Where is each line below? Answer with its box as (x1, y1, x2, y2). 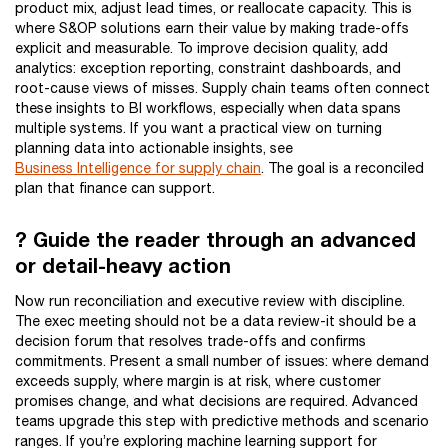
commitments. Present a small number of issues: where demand (15, 353, 429, 369)
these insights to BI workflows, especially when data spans (15, 100, 401, 116)
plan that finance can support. (15, 180, 215, 196)
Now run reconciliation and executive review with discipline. (15, 293, 405, 309)
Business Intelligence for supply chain (15, 160, 261, 176)
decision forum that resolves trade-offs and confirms (15, 333, 366, 349)
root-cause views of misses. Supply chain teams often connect (15, 80, 430, 96)
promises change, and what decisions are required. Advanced (15, 393, 418, 409)
